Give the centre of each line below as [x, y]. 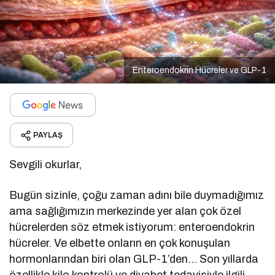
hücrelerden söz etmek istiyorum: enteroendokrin [132, 227]
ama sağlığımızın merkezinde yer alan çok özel [126, 211]
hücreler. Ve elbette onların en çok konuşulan [120, 243]
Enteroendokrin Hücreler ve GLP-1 [199, 71]
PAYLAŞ [48, 135]
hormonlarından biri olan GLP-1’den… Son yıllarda [134, 259]
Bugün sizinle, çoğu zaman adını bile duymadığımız [137, 196]
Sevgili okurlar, [46, 165]
